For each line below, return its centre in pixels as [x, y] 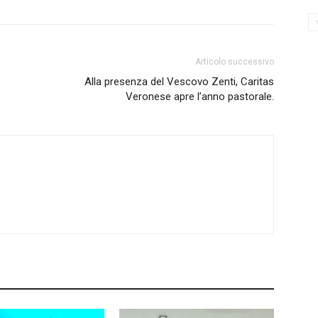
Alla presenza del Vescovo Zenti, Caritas [179, 82]
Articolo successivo [235, 62]
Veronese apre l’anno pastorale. [200, 97]
